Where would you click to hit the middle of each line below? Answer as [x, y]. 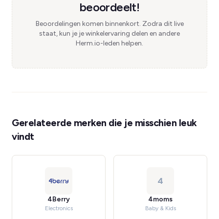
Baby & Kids [160, 208]
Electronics [59, 208]
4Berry [59, 199]
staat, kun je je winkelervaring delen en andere [109, 33]
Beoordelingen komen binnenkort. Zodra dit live [109, 24]
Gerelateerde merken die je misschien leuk [104, 123]
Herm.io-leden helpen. [109, 43]
